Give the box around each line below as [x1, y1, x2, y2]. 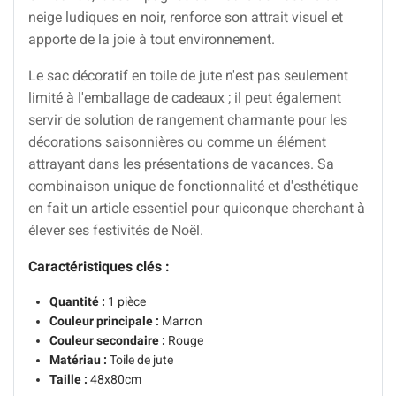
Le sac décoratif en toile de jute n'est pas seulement [28, 66, 348, 84]
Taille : [49, 371, 88, 386]
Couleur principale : [49, 313, 159, 328]
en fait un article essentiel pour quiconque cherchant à [28, 199, 365, 217]
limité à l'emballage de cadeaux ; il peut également [28, 88, 341, 106]
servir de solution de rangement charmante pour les [28, 110, 347, 128]
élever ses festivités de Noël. [28, 221, 203, 239]
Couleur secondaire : [49, 332, 165, 347]
